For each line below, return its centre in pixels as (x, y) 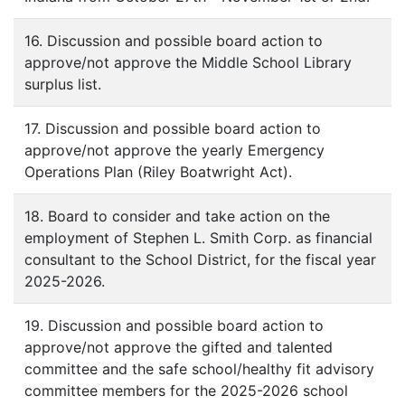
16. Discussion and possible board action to (174, 41)
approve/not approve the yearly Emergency (174, 150)
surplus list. (63, 84)
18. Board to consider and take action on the (177, 216)
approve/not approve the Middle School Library (188, 62)
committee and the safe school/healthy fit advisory (199, 369)
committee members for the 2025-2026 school (186, 391)
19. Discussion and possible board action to (174, 325)
